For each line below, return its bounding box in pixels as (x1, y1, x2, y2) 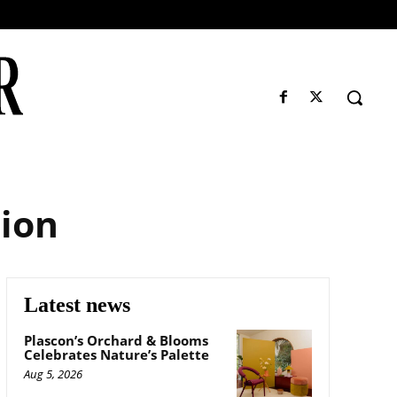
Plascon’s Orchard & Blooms (23, 331, 208, 349)
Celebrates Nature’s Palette (23, 345, 209, 363)
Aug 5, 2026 (23, 365, 82, 382)
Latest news (23, 292, 130, 316)
